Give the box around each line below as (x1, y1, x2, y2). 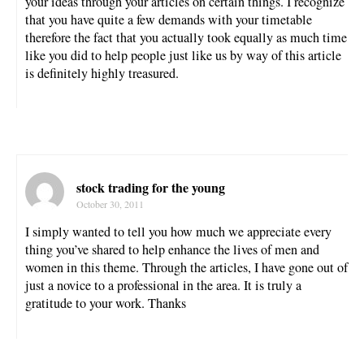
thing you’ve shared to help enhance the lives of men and (25, 240, 319, 259)
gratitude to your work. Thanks (25, 294, 186, 313)
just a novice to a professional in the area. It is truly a (25, 276, 301, 295)
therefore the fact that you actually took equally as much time (25, 28, 347, 46)
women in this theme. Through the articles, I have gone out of (25, 258, 348, 277)
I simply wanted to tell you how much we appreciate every (25, 223, 331, 241)
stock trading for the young (76, 178, 225, 197)
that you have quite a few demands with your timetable (25, 10, 312, 28)
